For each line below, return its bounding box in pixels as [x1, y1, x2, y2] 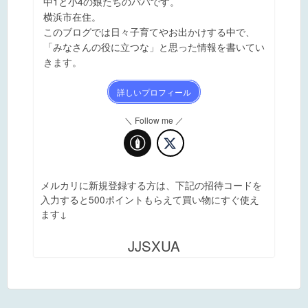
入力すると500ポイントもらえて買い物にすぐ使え [41, 192, 259, 206]
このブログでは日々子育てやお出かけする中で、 [43, 25, 255, 39]
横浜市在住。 [43, 10, 101, 24]
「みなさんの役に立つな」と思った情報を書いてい [43, 40, 265, 54]
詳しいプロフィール [117, 86, 191, 98]
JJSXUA [128, 236, 180, 256]
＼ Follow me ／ [124, 113, 184, 126]
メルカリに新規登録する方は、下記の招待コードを [41, 177, 262, 192]
